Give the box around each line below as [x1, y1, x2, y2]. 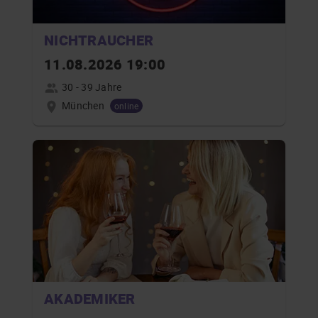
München [62, 98, 104, 112]
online [114, 99, 139, 111]
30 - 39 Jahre [62, 80, 122, 94]
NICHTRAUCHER [44, 31, 153, 50]
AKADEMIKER [44, 288, 136, 308]
